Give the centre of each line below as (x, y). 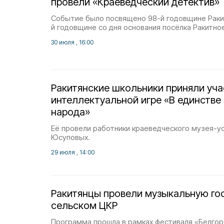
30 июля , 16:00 (72, 42)
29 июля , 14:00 (73, 152)
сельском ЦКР (84, 205)
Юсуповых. (70, 137)
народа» (70, 112)
